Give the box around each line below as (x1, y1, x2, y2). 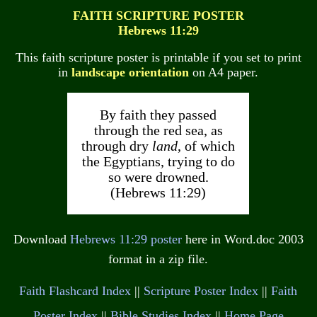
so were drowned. (108, 168, 209, 185)
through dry (81, 137, 153, 154)
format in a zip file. (108, 251, 209, 266)
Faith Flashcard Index (19, 284, 132, 299)
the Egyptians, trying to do (81, 153, 235, 169)
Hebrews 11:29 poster (69, 231, 182, 246)
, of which (178, 137, 236, 154)
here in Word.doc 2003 (181, 231, 304, 246)
